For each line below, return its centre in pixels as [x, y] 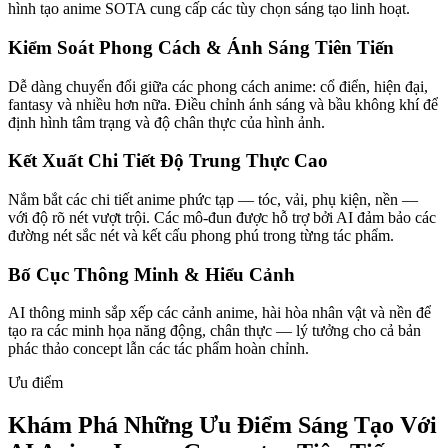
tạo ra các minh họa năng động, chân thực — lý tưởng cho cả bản [214, 331]
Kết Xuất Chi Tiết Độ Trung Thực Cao [168, 161]
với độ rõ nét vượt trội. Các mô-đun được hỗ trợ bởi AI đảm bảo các [222, 217]
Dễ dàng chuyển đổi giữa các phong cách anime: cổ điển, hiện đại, [218, 86]
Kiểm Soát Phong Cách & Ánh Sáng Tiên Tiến [201, 47]
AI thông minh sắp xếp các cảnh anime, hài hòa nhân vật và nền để [219, 313]
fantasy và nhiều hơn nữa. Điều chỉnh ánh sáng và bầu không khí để [223, 104]
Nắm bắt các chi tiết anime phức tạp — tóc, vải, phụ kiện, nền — [213, 199]
